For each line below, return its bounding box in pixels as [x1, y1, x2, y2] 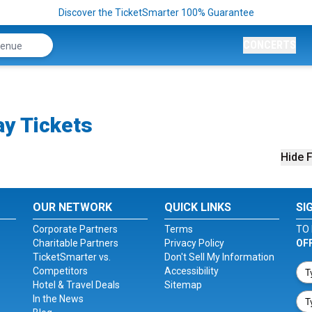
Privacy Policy [164, 237, 224, 249]
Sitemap [164, 279, 202, 290]
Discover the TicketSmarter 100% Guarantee [58, 7, 254, 18]
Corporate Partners [33, 224, 118, 235]
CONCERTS [243, 38, 296, 52]
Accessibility [164, 265, 219, 276]
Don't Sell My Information [164, 251, 274, 263]
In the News [33, 293, 84, 304]
